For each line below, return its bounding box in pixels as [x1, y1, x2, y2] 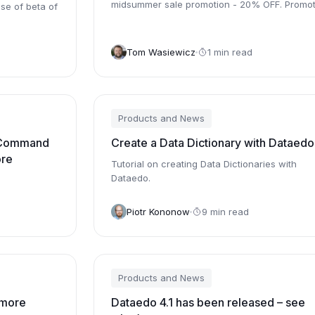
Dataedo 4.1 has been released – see [110, 295, 305, 309]
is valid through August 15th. [110, 13, 235, 24]
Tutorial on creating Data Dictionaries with [110, 158, 297, 169]
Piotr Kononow [126, 205, 190, 217]
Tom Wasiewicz [126, 46, 195, 58]
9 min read [201, 205, 249, 217]
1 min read [207, 46, 252, 58]
